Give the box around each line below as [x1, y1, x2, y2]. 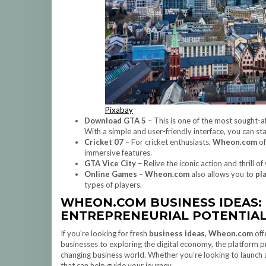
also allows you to [189, 169, 255, 179]
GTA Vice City [84, 159, 136, 168]
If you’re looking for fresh [61, 229, 149, 238]
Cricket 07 [84, 137, 123, 147]
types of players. [84, 180, 142, 189]
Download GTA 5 [84, 116, 146, 125]
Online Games [84, 169, 137, 179]
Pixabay [105, 105, 133, 115]
